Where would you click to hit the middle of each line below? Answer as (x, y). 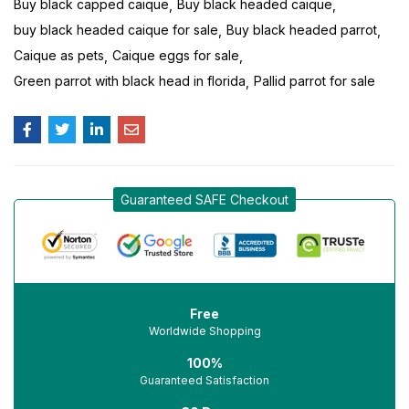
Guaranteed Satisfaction (204, 381)
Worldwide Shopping (204, 331)
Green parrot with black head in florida (130, 81)
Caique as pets (59, 56)
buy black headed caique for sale (116, 30)
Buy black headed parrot (302, 30)
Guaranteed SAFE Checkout (204, 200)
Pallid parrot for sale (315, 81)
